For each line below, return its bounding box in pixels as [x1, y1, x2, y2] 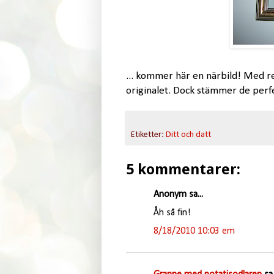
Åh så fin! [153, 207, 191, 218]
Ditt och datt [165, 130, 211, 139]
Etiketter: [130, 130, 166, 139]
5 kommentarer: [125, 160, 240, 178]
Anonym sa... [153, 189, 203, 199]
